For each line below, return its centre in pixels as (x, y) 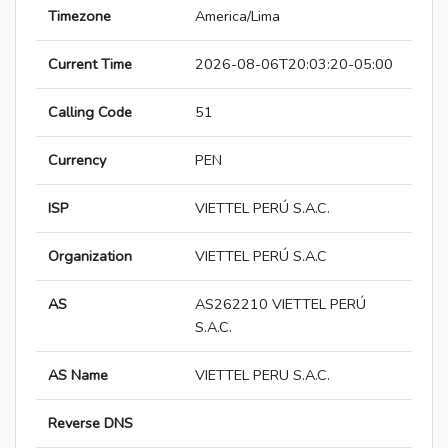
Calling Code (90, 112)
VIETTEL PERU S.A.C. (262, 375)
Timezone (79, 16)
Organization (90, 256)
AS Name (78, 375)
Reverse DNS (90, 423)
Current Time (90, 64)
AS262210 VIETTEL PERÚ (280, 304)
